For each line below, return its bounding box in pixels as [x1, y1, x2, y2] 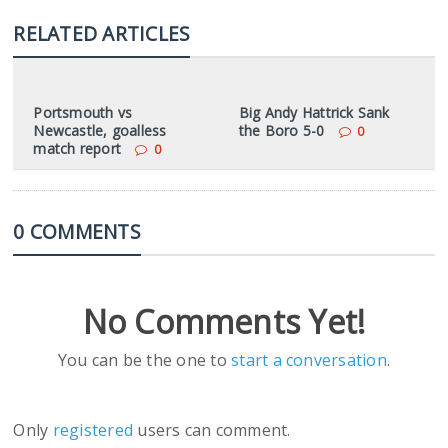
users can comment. [137, 419, 291, 442]
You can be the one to [57, 349, 232, 372]
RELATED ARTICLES [13, 20, 191, 48]
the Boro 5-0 [238, 121, 325, 141]
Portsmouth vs [33, 103, 133, 123]
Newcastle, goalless [33, 121, 167, 141]
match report [33, 139, 121, 159]
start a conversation [231, 349, 387, 372]
